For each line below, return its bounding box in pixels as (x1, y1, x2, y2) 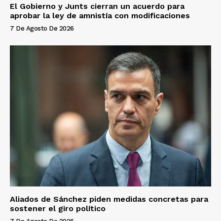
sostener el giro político (10, 204, 106, 214)
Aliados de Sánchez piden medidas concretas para (10, 194, 208, 204)
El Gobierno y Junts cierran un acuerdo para (10, 1, 184, 11)
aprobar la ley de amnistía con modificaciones (10, 11, 190, 21)
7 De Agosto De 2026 (10, 25, 74, 33)
